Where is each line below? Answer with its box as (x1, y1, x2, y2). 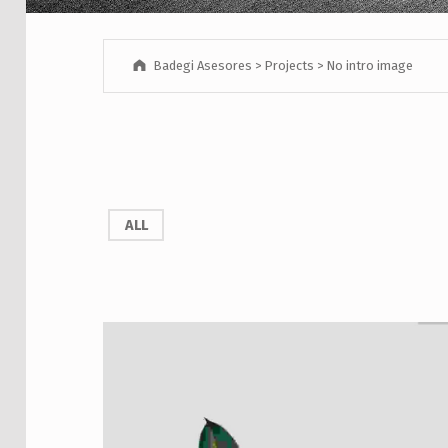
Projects (263, 57, 314, 73)
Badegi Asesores (152, 57, 252, 73)
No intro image (325, 57, 413, 73)
